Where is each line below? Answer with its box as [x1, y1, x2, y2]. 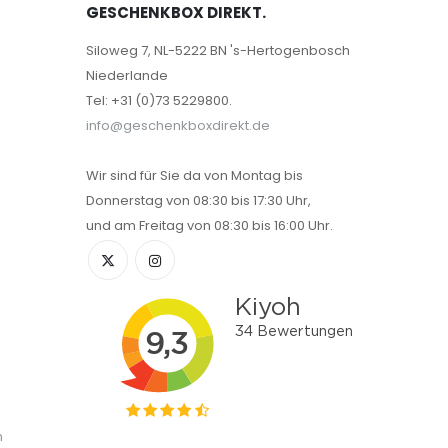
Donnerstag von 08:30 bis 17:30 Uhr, [86, 191, 311, 211]
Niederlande [86, 66, 168, 86]
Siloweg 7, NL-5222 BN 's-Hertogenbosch [86, 41, 350, 61]
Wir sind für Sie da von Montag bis [86, 166, 303, 186]
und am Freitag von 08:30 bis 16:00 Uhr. [86, 216, 333, 236]
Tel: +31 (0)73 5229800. [86, 91, 232, 111]
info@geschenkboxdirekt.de [86, 116, 270, 136]
